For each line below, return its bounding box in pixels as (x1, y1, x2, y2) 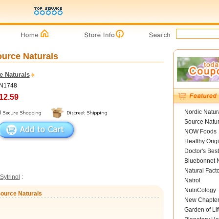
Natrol (184, 177, 200, 184)
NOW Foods (184, 128, 217, 135)
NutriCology (184, 187, 216, 194)
